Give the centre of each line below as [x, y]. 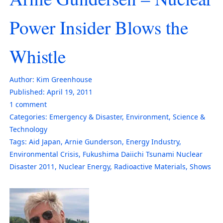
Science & [189, 116]
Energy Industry [153, 141]
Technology [28, 129]
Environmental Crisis [44, 154]
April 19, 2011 [70, 92]
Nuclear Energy [84, 166]
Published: [27, 92]
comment [30, 104]
